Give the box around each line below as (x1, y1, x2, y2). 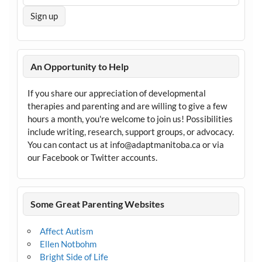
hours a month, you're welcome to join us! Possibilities (27, 113, 233, 125)
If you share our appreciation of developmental (27, 88, 206, 99)
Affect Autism (39, 225, 93, 236)
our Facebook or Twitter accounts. (27, 152, 157, 163)
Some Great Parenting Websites (30, 198, 165, 210)
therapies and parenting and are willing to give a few (27, 101, 227, 112)
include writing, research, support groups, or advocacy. (27, 126, 234, 137)
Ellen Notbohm (39, 238, 96, 249)
